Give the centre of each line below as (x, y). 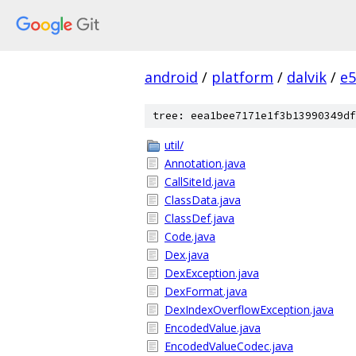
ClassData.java (203, 200)
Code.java (190, 236)
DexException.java (212, 273)
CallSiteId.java (200, 182)
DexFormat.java (206, 291)
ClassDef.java (199, 218)
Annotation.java (205, 163)
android (171, 77)
